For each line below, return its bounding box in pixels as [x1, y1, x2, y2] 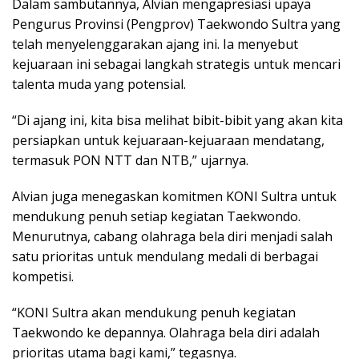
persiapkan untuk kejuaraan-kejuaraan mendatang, [12, 131, 325, 149]
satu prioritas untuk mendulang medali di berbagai [12, 247, 318, 265]
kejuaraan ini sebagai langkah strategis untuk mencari [12, 54, 341, 73]
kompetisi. [12, 267, 74, 285]
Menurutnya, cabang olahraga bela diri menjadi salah [12, 227, 333, 245]
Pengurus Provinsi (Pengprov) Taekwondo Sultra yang [12, 14, 341, 33]
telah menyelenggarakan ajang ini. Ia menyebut [12, 34, 298, 53]
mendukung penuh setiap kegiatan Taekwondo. [12, 207, 301, 225]
